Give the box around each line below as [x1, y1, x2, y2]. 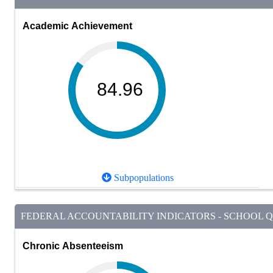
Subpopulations [112, 172, 174, 183]
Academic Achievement [23, 20, 133, 31]
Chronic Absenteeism [23, 240, 123, 251]
